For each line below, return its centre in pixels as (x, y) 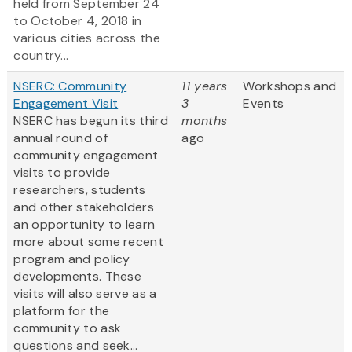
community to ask (68, 328)
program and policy (72, 259)
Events (264, 104)
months (205, 121)
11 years (205, 86)
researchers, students (80, 190)
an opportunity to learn (84, 225)
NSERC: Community (70, 86)
